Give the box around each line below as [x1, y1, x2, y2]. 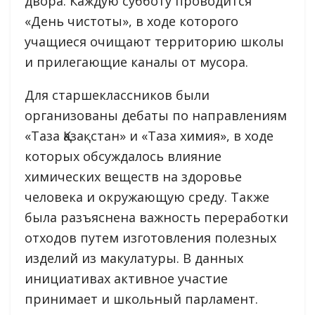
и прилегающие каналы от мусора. [25, 53, 248, 70]
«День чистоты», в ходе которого [25, 12, 238, 30]
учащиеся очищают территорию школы [25, 32, 284, 50]
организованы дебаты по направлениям [25, 106, 287, 124]
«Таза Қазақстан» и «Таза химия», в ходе [25, 127, 274, 144]
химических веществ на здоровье [25, 167, 242, 185]
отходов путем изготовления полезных [25, 229, 276, 246]
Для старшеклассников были [25, 86, 210, 103]
